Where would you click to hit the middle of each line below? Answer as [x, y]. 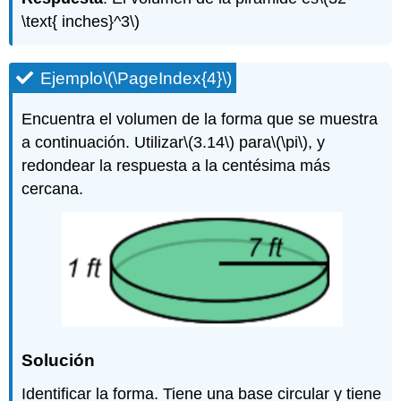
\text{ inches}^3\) [81, 22]
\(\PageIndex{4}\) [168, 79]
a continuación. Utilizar [103, 143]
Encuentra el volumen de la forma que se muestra [200, 119]
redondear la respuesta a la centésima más [176, 166]
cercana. [53, 189]
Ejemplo [72, 79]
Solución [59, 361]
